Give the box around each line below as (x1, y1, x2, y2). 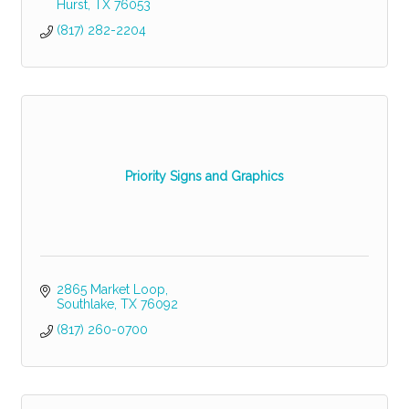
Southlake (56, 297, 114, 312)
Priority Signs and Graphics (125, 168, 284, 184)
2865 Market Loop (56, 282, 165, 298)
